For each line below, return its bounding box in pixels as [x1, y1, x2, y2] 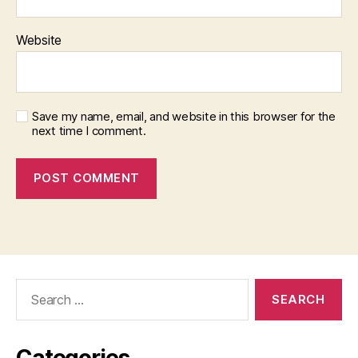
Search [9, 277, 54, 295]
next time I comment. [32, 122, 146, 138]
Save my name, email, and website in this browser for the [32, 108, 336, 124]
